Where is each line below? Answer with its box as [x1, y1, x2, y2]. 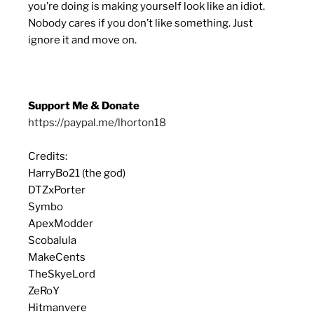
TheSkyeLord [28, 268, 95, 281]
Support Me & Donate [28, 100, 139, 113]
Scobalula [28, 234, 76, 247]
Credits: [28, 150, 67, 163]
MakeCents [28, 251, 86, 264]
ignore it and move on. [28, 33, 137, 46]
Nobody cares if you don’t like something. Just [28, 16, 253, 29]
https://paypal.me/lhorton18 [28, 116, 166, 130]
